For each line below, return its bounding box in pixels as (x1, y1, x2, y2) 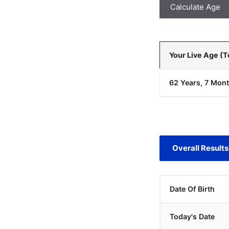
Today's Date (170, 212, 215, 221)
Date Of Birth (170, 185, 215, 193)
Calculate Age (170, 2, 220, 12)
